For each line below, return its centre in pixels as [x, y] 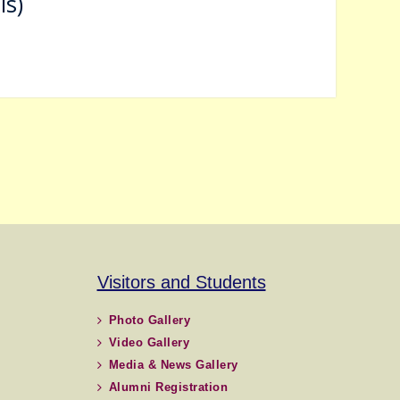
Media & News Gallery [173, 365]
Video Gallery [149, 342]
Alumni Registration [168, 387]
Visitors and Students [181, 282]
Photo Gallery [149, 320]
